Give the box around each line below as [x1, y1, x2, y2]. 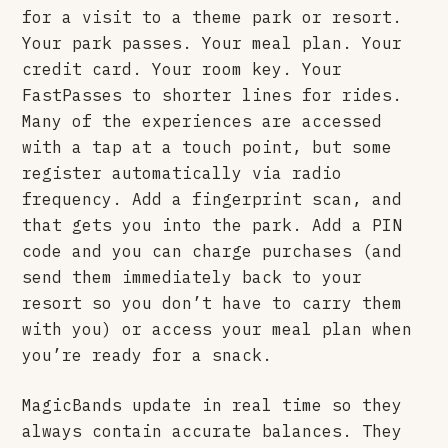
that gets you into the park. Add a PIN [22, 214, 403, 235]
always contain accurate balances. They [22, 420, 403, 441]
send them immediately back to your [22, 266, 363, 287]
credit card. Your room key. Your [22, 58, 343, 79]
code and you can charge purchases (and [22, 240, 403, 261]
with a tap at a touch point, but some [22, 136, 393, 157]
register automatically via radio [22, 162, 343, 183]
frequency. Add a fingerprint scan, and [22, 188, 403, 209]
